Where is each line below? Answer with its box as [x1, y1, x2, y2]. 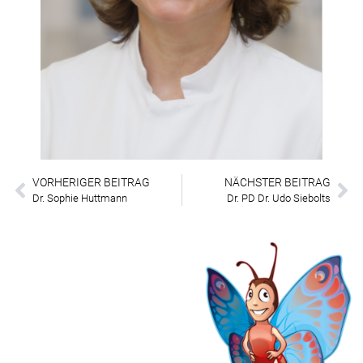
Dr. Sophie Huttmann [32, 192, 127, 205]
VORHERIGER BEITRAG [32, 176, 150, 190]
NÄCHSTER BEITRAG [224, 176, 331, 190]
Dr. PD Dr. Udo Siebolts [227, 192, 331, 205]
